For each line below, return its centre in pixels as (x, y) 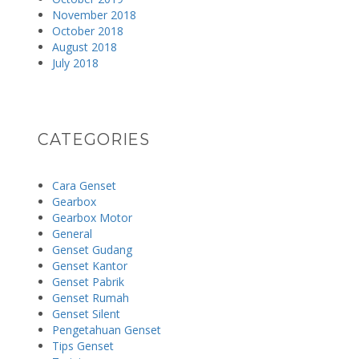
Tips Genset (83, 345)
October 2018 (87, 30)
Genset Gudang (92, 249)
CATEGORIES (94, 140)
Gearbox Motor (92, 217)
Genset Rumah (90, 297)
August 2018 (84, 46)
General (72, 233)
